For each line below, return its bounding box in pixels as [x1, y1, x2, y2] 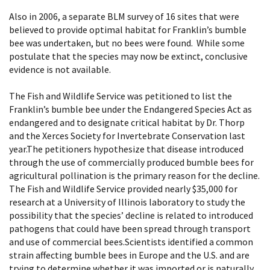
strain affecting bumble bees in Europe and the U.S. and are [9, 249, 250, 261]
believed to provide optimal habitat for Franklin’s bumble [9, 24, 246, 36]
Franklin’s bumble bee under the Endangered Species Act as [9, 103, 252, 115]
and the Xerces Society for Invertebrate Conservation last [9, 130, 245, 142]
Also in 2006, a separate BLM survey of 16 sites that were [9, 10, 239, 22]
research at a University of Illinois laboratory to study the [9, 196, 245, 208]
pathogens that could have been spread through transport [9, 222, 251, 234]
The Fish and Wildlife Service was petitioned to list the [9, 90, 232, 102]
